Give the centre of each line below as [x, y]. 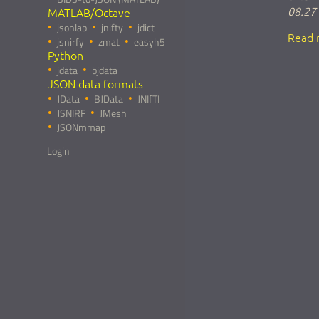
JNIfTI [148, 99]
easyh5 [149, 42]
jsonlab [72, 27]
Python [65, 55]
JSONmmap [81, 127]
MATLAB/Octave [89, 12]
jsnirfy [70, 42]
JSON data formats [95, 84]
